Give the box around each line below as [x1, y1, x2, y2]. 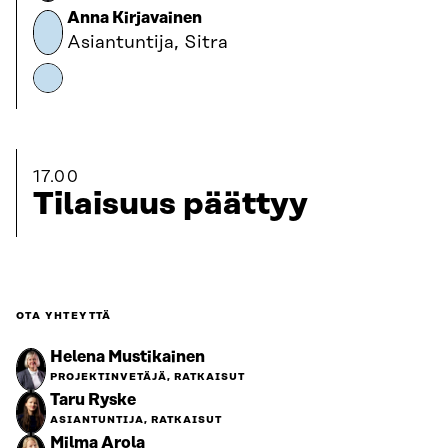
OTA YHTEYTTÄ [16, 310, 112, 322]
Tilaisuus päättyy [33, 187, 308, 222]
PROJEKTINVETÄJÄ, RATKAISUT [50, 371, 245, 383]
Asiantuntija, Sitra [67, 33, 228, 53]
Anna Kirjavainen [67, 9, 202, 27]
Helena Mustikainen [50, 348, 205, 366]
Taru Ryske [50, 391, 136, 409]
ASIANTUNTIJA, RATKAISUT [50, 414, 222, 426]
